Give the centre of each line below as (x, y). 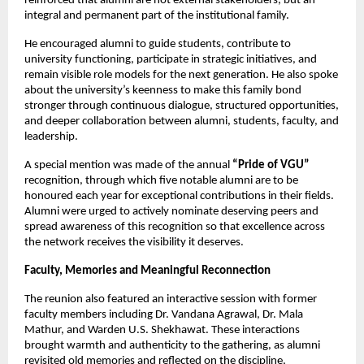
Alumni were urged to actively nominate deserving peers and (171, 211)
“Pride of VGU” (271, 165)
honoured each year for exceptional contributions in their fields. (179, 196)
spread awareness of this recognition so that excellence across (175, 227)
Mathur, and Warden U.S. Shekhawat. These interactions (162, 330)
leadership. (51, 136)
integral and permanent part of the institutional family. (157, 15)
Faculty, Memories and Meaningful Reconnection (147, 271)
